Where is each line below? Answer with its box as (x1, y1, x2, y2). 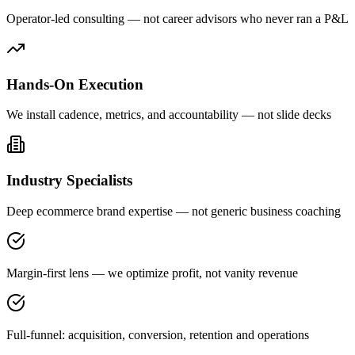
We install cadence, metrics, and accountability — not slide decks (6, 108, 331, 122)
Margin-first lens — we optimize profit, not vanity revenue (6, 265, 298, 280)
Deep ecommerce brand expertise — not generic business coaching (6, 204, 341, 218)
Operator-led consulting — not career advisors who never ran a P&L (6, 11, 349, 25)
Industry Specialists (6, 172, 132, 189)
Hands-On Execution (6, 75, 143, 93)
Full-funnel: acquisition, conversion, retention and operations (6, 327, 309, 342)
